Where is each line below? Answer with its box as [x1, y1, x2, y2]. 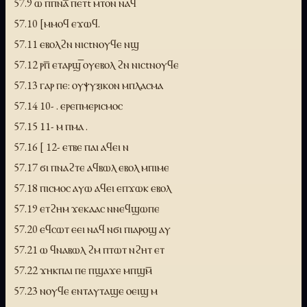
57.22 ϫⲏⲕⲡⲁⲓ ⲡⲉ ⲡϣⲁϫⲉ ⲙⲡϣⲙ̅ [14, 262, 152, 278]
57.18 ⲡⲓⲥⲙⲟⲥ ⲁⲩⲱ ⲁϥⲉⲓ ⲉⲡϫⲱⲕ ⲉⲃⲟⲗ [14, 180, 171, 195]
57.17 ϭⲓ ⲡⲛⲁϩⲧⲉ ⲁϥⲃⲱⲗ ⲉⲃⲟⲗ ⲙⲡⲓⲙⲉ [14, 159, 169, 175]
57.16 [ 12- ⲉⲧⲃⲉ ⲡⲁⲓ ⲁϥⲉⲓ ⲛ [14, 138, 129, 154]
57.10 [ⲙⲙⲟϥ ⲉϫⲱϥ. [14, 15, 100, 31]
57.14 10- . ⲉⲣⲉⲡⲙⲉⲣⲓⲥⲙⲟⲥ [14, 97, 123, 113]
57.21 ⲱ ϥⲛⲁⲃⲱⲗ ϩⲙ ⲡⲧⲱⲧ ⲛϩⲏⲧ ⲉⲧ [14, 241, 164, 257]
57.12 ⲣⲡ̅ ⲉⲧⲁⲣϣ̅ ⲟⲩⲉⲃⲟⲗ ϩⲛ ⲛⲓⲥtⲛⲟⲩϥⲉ [14, 56, 179, 72]
